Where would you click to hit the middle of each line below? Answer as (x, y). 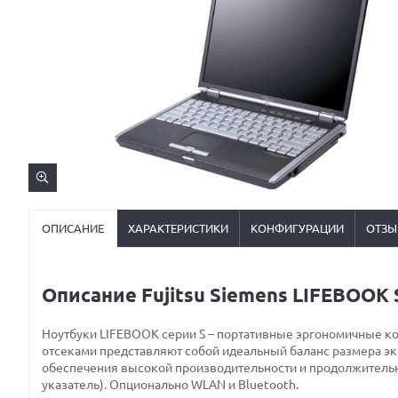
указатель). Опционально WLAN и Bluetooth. (170, 385)
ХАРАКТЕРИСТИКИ (178, 228)
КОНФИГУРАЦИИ (297, 228)
